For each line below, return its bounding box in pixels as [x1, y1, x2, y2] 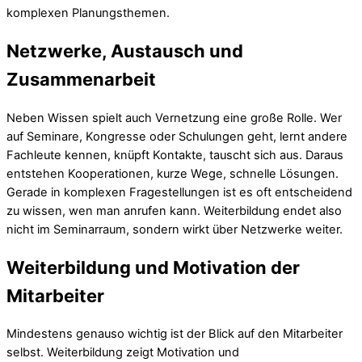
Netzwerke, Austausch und [6, 40, 243, 62]
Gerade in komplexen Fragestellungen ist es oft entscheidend [6, 184, 352, 200]
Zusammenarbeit [6, 69, 156, 90]
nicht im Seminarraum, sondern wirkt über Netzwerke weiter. [6, 221, 343, 237]
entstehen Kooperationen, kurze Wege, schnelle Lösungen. [6, 166, 339, 181]
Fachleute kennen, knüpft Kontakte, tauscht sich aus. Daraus [6, 147, 343, 162]
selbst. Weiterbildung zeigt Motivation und [6, 344, 239, 360]
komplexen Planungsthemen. [6, 6, 170, 21]
